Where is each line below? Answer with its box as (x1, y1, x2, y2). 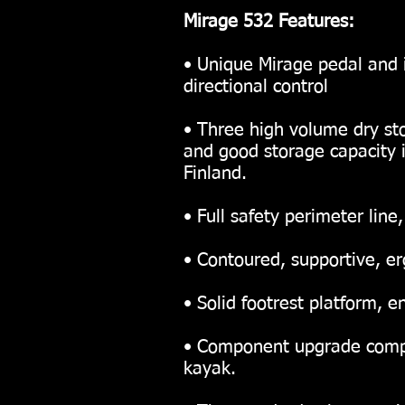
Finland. (184, 165, 247, 183)
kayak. (184, 360, 236, 378)
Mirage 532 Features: (184, 13, 354, 31)
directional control (184, 78, 328, 96)
